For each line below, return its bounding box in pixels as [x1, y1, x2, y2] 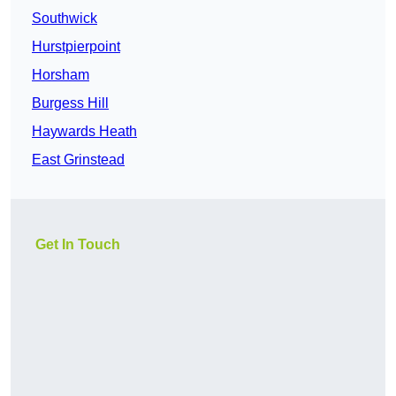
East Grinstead [32, 152, 125, 168]
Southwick [32, 11, 97, 27]
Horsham [32, 67, 89, 83]
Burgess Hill [32, 95, 109, 111]
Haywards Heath [32, 124, 137, 140]
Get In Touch [35, 237, 120, 253]
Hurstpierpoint [32, 39, 120, 55]
